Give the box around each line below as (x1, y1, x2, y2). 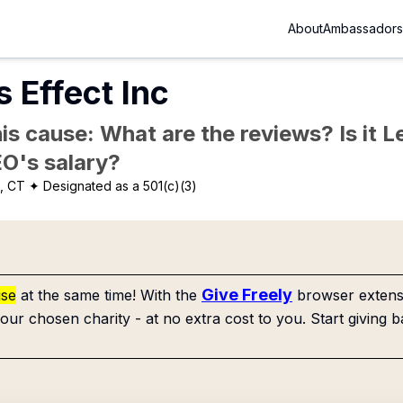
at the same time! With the (21, 286, 197, 304)
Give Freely (201, 285, 292, 304)
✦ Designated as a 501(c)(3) (29, 178, 198, 193)
